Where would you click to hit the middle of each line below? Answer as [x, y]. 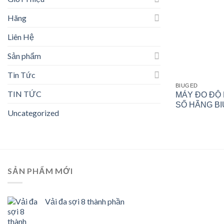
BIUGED [187, 86]
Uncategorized [33, 112]
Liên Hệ [21, 36]
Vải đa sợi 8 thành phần [85, 201]
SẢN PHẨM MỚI [40, 170]
